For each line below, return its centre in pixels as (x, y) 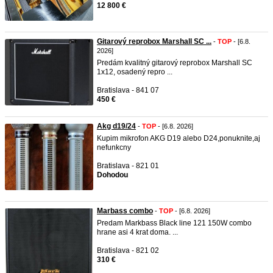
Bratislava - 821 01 (128, 166)
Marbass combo (125, 211)
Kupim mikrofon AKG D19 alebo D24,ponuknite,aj (179, 138)
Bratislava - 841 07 (128, 90)
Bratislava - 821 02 (128, 250)
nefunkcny (114, 147)
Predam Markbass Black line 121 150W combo (174, 223)
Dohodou (112, 175)
